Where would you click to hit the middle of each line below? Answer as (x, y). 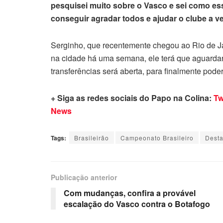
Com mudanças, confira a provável (130, 193)
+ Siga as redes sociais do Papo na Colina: (132, 98)
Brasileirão (92, 137)
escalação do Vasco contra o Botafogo (137, 204)
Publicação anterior (84, 177)
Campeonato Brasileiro (157, 137)
